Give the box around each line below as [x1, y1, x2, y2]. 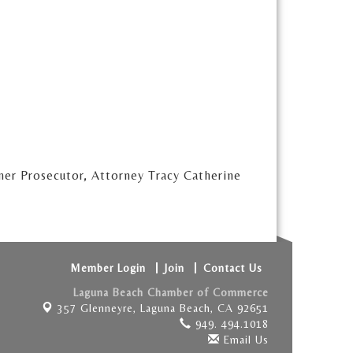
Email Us [219, 333, 269, 346]
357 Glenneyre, [57, 302, 140, 314]
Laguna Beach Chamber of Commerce [72, 286, 269, 299]
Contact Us [203, 262, 262, 274]
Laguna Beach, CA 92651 [139, 302, 269, 314]
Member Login [69, 262, 146, 274]
